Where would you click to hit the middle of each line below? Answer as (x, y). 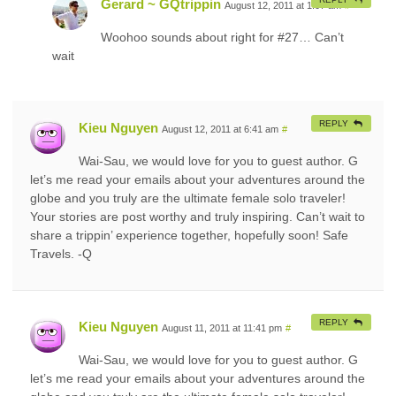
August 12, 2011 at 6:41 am (220, 129)
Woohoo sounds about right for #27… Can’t (222, 37)
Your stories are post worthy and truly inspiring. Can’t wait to (198, 216)
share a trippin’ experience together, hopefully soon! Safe (189, 235)
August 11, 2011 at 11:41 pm (222, 327)
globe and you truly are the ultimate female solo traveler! (188, 198)
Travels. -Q (61, 253)
